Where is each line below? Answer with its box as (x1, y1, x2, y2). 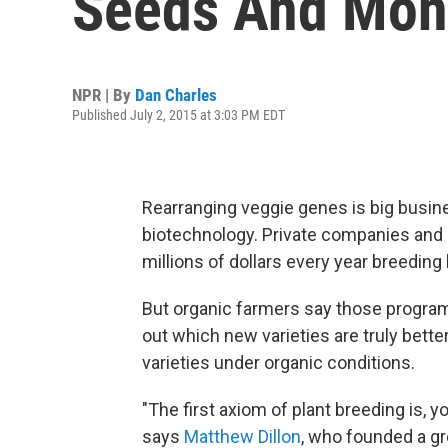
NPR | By (72, 85, 135, 105)
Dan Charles (135, 85, 217, 105)
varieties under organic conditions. (142, 352, 415, 373)
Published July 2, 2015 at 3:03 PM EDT (72, 107, 285, 123)
